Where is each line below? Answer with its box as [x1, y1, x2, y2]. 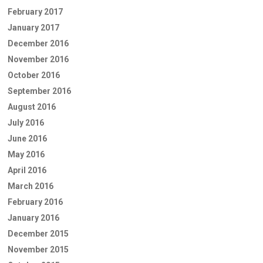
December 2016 [8, 38, 69, 48]
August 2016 [8, 102, 56, 112]
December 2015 [8, 228, 69, 238]
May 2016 [8, 149, 45, 159]
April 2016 [8, 165, 46, 175]
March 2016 [8, 181, 53, 191]
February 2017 [8, 6, 63, 16]
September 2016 [8, 86, 71, 96]
